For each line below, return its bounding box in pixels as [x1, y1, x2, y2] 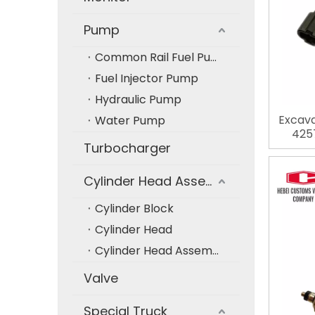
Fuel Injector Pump [95, 70, 198, 86]
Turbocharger [84, 139, 171, 157]
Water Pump [95, 112, 165, 129]
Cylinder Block [95, 200, 174, 217]
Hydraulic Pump [95, 91, 181, 108]
